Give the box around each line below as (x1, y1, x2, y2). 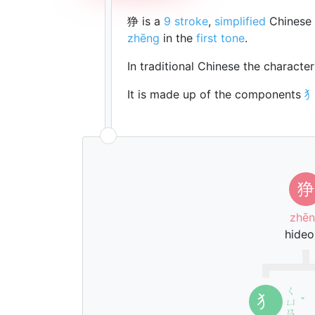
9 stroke (164, 14, 208, 28)
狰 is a (127, 14, 164, 28)
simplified (214, 14, 266, 28)
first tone (196, 31, 245, 45)
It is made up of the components (127, 87, 304, 101)
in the (160, 31, 196, 45)
